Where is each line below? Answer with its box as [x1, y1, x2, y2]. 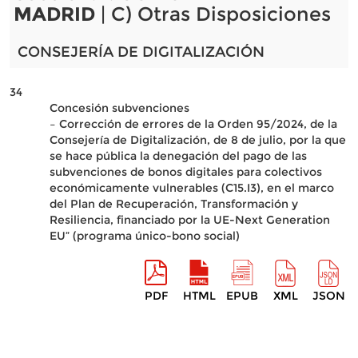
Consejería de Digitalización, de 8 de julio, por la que [49, 133, 346, 147]
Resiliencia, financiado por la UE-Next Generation [49, 213, 330, 227]
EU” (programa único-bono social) [49, 229, 240, 243]
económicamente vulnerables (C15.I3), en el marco [49, 181, 334, 195]
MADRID [13, 2, 95, 26]
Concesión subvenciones [49, 101, 189, 115]
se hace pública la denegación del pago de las [49, 149, 307, 163]
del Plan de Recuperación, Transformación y [49, 197, 298, 211]
